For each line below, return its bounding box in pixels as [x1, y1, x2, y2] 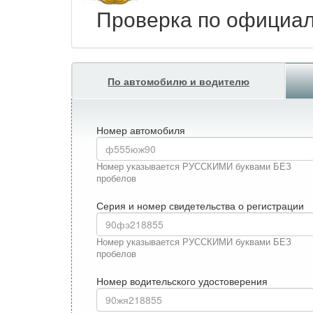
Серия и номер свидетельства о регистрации [96, 198, 304, 212]
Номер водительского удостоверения [96, 273, 268, 288]
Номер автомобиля [96, 122, 185, 137]
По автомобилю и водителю [108, 73, 249, 88]
